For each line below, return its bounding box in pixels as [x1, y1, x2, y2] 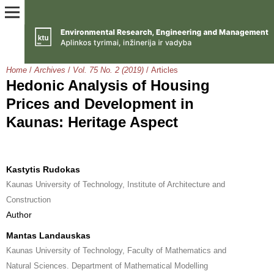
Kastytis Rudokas [6, 164, 80, 174]
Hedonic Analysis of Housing [6, 76, 210, 94]
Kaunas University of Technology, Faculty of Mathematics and [6, 245, 226, 255]
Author [6, 209, 32, 220]
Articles [151, 65, 178, 75]
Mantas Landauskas [6, 230, 91, 240]
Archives [34, 65, 65, 75]
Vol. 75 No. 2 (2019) [73, 65, 144, 75]
